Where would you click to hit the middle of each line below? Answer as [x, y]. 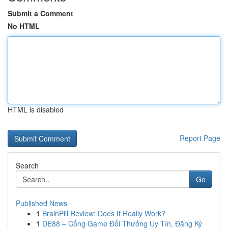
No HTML [24, 26]
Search [27, 165]
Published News [41, 203]
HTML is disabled [36, 109]
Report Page [200, 138]
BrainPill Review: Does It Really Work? [104, 213]
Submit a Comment [40, 13]
